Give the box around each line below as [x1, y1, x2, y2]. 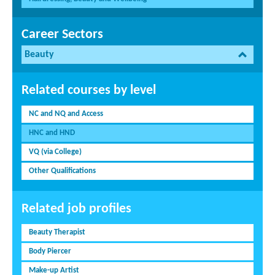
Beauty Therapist [29, 228, 85, 237]
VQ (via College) [29, 148, 82, 157]
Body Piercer [29, 247, 71, 256]
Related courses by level [21, 83, 156, 98]
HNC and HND [29, 129, 75, 137]
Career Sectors [21, 28, 103, 42]
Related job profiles [21, 202, 131, 217]
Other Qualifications [29, 167, 96, 176]
